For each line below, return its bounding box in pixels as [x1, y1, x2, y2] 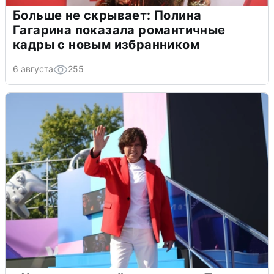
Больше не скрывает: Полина [13, 7, 202, 23]
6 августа [13, 63, 53, 74]
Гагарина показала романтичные [13, 22, 226, 37]
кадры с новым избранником [13, 37, 199, 52]
